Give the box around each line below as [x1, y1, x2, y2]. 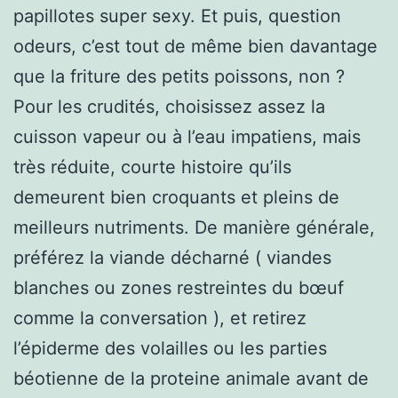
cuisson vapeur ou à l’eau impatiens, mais [13, 125, 361, 147]
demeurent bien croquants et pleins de [13, 186, 339, 208]
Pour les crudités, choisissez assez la [13, 95, 325, 117]
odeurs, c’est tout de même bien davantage [13, 35, 378, 57]
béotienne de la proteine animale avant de [13, 367, 369, 389]
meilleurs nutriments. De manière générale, [13, 216, 375, 238]
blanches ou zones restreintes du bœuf [13, 276, 344, 298]
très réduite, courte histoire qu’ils [13, 155, 291, 178]
